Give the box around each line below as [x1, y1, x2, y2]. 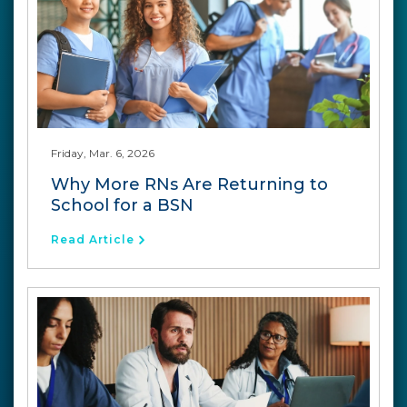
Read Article [51, 232, 134, 246]
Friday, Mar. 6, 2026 [51, 145, 154, 160]
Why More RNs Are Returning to [51, 174, 328, 194]
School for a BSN [51, 194, 194, 215]
